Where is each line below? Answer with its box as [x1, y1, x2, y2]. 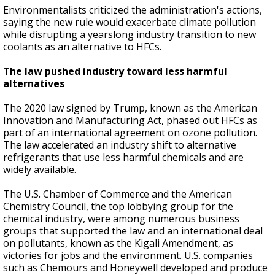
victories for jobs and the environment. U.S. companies [3, 249, 253, 262]
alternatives [3, 77, 64, 90]
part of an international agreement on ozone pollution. [3, 126, 257, 139]
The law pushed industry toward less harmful [3, 64, 227, 78]
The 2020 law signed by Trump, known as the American [3, 101, 257, 115]
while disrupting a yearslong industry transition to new [3, 28, 256, 41]
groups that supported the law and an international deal [3, 224, 263, 238]
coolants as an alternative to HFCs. [3, 40, 161, 53]
